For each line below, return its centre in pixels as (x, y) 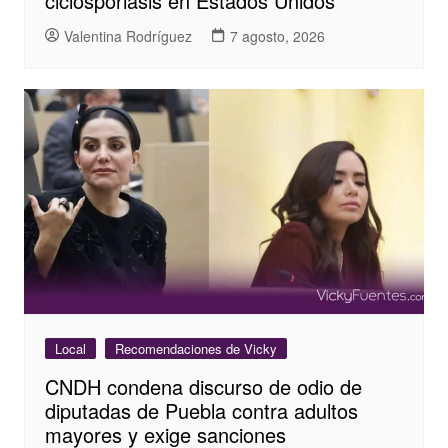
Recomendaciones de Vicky (195, 349)
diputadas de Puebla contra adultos (201, 411)
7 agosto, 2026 (277, 35)
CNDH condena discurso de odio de (203, 387)
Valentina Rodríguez (127, 35)
